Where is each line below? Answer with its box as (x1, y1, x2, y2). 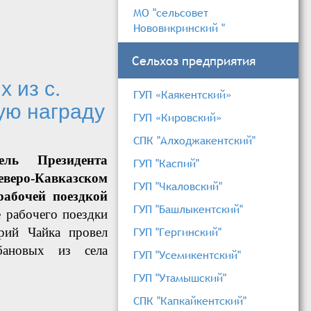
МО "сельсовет (133, 5, 208, 21)
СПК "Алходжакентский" (133, 133, 255, 149)
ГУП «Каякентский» (133, 87, 231, 103)
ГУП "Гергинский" (133, 224, 221, 240)
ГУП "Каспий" (133, 155, 199, 171)
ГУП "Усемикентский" (133, 247, 241, 263)
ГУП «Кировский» (133, 110, 221, 126)
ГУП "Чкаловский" (133, 178, 222, 194)
